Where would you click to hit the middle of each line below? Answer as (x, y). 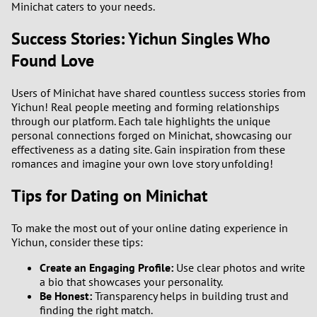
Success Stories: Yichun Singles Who (141, 38)
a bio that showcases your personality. (131, 281)
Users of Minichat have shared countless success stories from (158, 92)
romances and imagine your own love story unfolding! (142, 163)
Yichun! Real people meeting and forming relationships (145, 106)
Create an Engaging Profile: (106, 267)
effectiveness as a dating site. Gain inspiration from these (148, 149)
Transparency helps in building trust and (190, 295)
